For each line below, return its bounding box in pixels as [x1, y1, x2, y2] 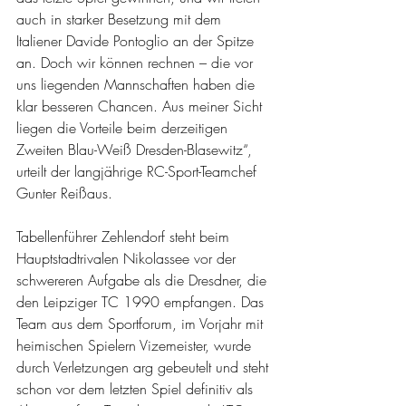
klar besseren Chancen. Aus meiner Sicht [16, 96, 266, 116]
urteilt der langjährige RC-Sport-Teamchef [16, 161, 261, 181]
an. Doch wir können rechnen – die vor [16, 53, 257, 72]
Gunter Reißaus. [16, 183, 112, 203]
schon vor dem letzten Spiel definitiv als [16, 379, 257, 399]
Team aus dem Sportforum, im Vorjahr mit [16, 314, 267, 333]
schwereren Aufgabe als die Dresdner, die [16, 270, 271, 290]
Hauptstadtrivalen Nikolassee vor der [16, 248, 240, 268]
